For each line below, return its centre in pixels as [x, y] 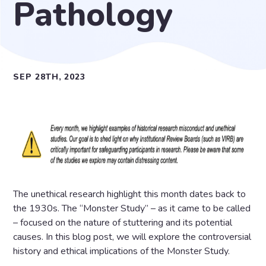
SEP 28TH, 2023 [49, 77]
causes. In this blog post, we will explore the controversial [132, 237]
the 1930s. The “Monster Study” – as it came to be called [132, 208]
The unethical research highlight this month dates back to [130, 194]
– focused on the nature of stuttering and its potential [123, 223]
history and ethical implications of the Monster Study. [123, 251]
